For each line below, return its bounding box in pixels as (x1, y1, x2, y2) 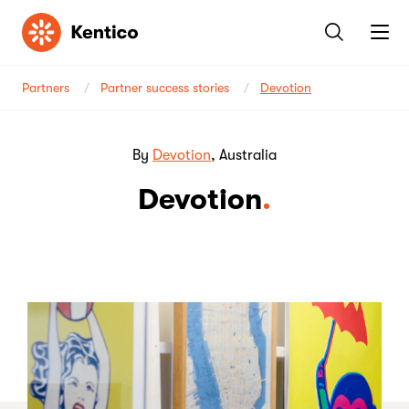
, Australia (211, 147, 277, 163)
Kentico (21, 12, 69, 29)
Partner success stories (100, 80, 229, 95)
